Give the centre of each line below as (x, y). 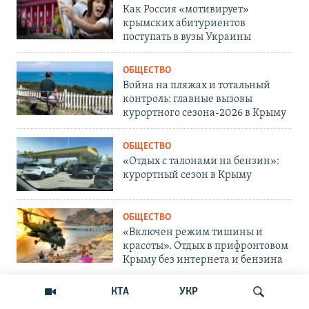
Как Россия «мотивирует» (186, 9)
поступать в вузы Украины (187, 37)
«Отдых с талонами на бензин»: (201, 161)
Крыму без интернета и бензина (203, 260)
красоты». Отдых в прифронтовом (206, 247)
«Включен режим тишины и (193, 233)
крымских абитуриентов (184, 23)
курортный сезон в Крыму (187, 175)
